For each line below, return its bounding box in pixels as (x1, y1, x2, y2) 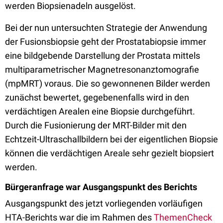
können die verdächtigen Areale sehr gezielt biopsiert (5, 148, 214, 158)
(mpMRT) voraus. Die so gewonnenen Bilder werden (5, 78, 210, 89)
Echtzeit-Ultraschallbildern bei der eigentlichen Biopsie (5, 134, 218, 144)
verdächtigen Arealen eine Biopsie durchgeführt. (5, 106, 195, 116)
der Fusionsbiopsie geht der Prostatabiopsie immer (5, 36, 206, 47)
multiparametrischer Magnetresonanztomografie (5, 64, 199, 75)
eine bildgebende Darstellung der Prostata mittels (5, 50, 200, 61)
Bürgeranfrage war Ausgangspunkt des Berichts (5, 182, 213, 192)
